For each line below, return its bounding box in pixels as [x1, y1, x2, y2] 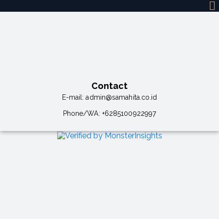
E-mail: [62, 93, 86, 101]
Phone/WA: [63, 109, 102, 117]
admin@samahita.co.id [86, 93, 157, 101]
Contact [91, 81, 128, 91]
